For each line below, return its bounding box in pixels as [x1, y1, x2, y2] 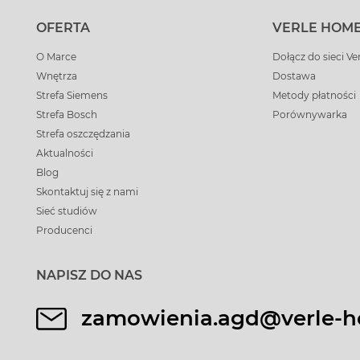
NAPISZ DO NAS [36, 268, 142, 283]
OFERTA [36, 20, 90, 35]
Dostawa [272, 70, 316, 82]
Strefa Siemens [36, 89, 108, 101]
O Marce [36, 51, 76, 63]
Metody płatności [272, 89, 356, 101]
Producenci [36, 224, 92, 236]
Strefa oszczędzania [36, 128, 130, 140]
